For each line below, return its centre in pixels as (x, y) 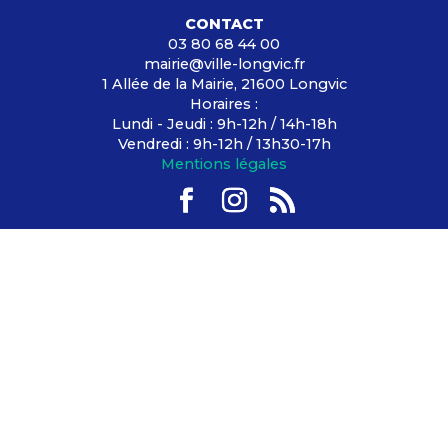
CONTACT (224, 24)
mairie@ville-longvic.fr (224, 64)
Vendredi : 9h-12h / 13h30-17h (224, 144)
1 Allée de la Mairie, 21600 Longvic (224, 84)
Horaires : (224, 104)
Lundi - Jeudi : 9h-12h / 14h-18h (224, 124)
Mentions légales (224, 164)
